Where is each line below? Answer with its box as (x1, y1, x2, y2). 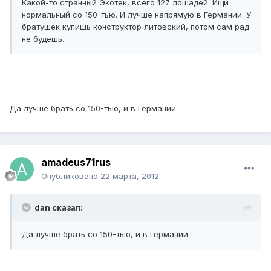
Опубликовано (41, 171, 100, 181)
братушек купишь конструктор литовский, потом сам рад (22, 22, 249, 32)
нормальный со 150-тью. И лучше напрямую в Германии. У (22, 10, 251, 20)
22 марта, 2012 (100, 171, 159, 181)
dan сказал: (34, 203, 83, 213)
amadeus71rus (41, 156, 111, 169)
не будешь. (22, 34, 64, 44)
